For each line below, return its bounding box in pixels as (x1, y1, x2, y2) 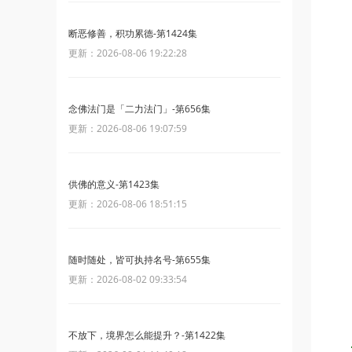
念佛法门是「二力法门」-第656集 (68, 102, 211, 115)
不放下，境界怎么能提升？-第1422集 (68, 328, 225, 342)
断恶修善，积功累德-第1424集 (68, 27, 197, 40)
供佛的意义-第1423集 (68, 178, 159, 191)
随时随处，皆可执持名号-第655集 (68, 253, 211, 266)
